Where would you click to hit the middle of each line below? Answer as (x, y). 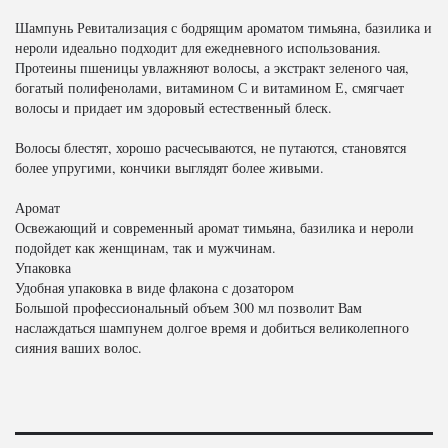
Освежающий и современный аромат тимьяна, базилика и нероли (214, 227)
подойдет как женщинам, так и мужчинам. (145, 247)
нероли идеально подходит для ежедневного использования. (198, 47)
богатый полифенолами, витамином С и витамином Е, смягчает (209, 87)
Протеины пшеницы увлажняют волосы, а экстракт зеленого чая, (212, 67)
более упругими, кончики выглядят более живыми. (169, 167)
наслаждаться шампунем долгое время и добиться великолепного (212, 327)
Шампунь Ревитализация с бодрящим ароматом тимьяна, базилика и (223, 27)
